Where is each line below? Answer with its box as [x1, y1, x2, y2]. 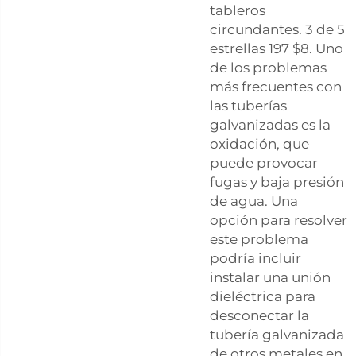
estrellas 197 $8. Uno [210, 40, 343, 56]
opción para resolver [210, 211, 347, 228]
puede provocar [210, 154, 318, 171]
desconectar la [210, 307, 309, 323]
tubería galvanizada [210, 326, 344, 342]
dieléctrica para [210, 288, 315, 304]
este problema [210, 230, 308, 247]
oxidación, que [210, 135, 309, 152]
